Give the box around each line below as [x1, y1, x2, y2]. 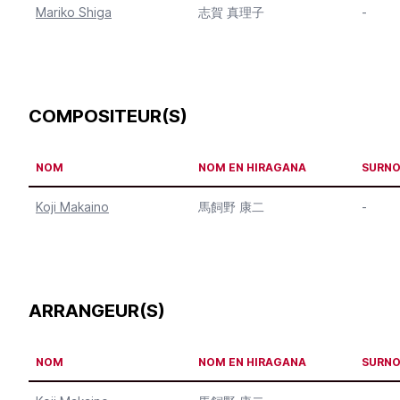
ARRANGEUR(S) [29, 300, 165, 321]
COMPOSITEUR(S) [29, 105, 187, 127]
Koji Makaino [36, 199, 109, 214]
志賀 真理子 [198, 4, 264, 20]
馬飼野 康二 [198, 199, 264, 214]
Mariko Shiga [36, 4, 112, 20]
